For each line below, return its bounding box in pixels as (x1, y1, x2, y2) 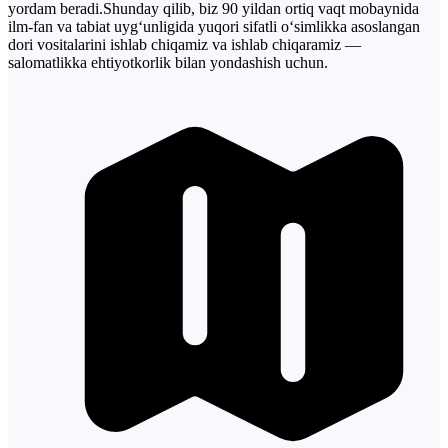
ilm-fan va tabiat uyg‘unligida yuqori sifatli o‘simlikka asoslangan (8, 17, 420, 35)
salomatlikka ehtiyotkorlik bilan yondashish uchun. (8, 53, 328, 71)
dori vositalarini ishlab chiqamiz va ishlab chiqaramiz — (8, 35, 361, 53)
